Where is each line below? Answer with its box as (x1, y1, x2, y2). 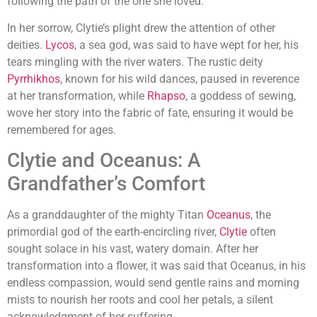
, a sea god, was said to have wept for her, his (74, 38, 299, 52)
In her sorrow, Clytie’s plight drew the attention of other (7, 21, 275, 35)
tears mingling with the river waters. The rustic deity (7, 55, 263, 69)
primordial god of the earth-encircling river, (7, 225, 219, 239)
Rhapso (147, 89, 185, 103)
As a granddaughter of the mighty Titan (7, 208, 207, 222)
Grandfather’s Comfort (7, 172, 205, 196)
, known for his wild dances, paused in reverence (60, 72, 299, 86)
